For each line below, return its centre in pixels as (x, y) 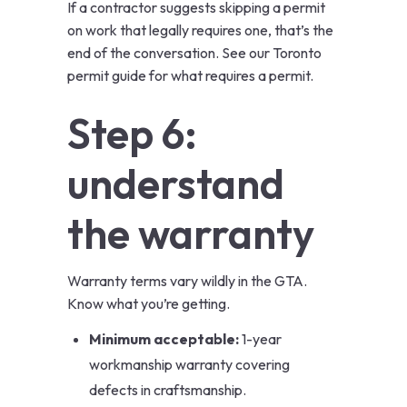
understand (176, 184)
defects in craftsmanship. (168, 390)
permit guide (107, 76)
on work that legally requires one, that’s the (200, 30)
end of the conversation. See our (170, 53)
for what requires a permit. (230, 76)
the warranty (191, 234)
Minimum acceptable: (164, 339)
